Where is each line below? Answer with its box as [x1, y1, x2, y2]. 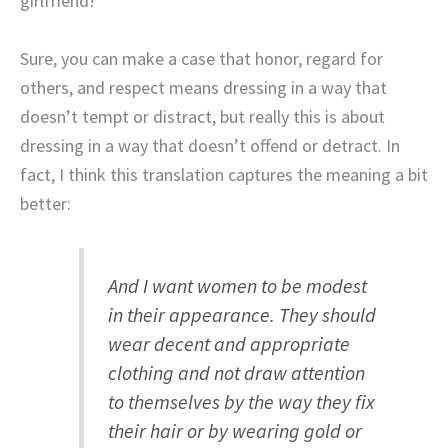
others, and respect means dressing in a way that [20, 76, 387, 100]
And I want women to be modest [108, 273, 368, 298]
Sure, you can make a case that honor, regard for [20, 47, 383, 71]
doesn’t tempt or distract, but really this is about [20, 105, 385, 129]
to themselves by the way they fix [108, 389, 375, 414]
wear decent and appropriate [108, 331, 351, 356]
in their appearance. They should [108, 302, 377, 327]
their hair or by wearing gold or [108, 418, 363, 443]
